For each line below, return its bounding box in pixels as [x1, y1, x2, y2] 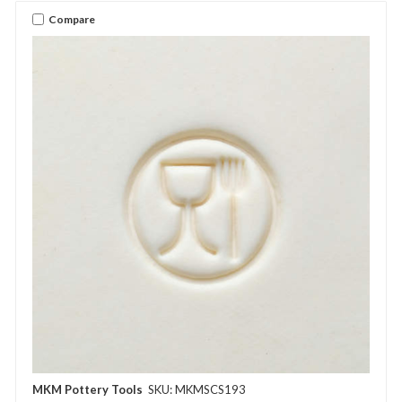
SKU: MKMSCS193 [148, 382, 246, 398]
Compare [48, 12, 95, 26]
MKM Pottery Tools [32, 382, 143, 398]
